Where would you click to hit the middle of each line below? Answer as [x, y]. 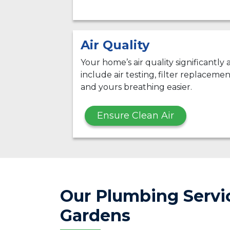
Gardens [95, 215]
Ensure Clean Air [136, 115]
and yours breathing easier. [136, 87]
